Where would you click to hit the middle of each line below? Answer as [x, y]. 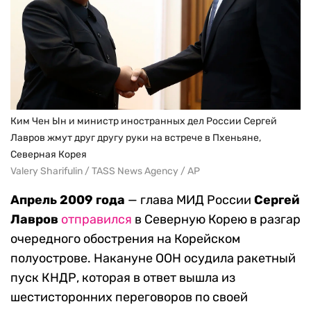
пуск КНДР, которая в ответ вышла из [123, 277]
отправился [96, 219]
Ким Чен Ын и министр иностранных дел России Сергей [144, 121]
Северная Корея [49, 154]
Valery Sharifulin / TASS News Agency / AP [105, 171]
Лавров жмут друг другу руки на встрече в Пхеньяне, [136, 137]
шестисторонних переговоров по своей [129, 297]
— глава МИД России [190, 200]
